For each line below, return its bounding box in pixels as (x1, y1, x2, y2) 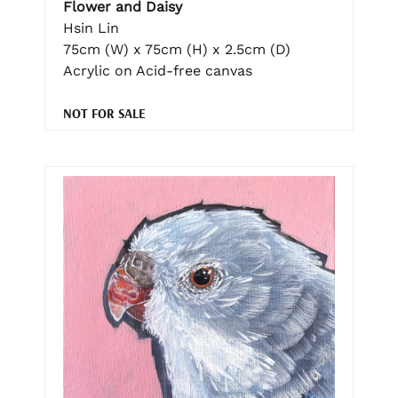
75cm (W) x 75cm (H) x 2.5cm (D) (63, 40, 291, 58)
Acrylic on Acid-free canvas (63, 61, 252, 79)
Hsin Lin (63, 19, 119, 36)
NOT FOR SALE (63, 104, 146, 122)
